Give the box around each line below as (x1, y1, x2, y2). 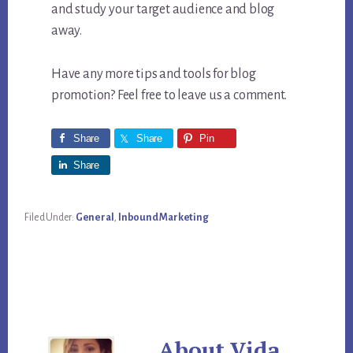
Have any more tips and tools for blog (51, 67, 256, 82)
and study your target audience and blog (51, 2, 275, 17)
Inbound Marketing (118, 212, 209, 224)
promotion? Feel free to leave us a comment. (51, 88, 287, 103)
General (75, 212, 114, 224)
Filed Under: (24, 212, 76, 224)
